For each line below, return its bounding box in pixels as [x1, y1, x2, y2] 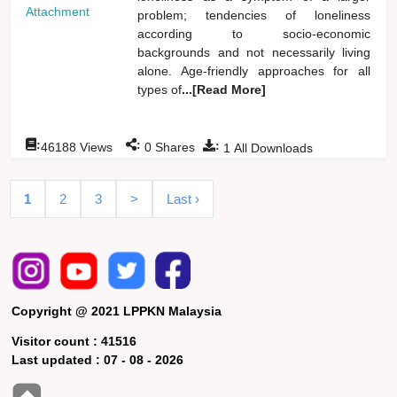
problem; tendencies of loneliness [137, 7, 371, 22]
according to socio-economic [137, 26, 371, 41]
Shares [152, 139, 196, 154]
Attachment [26, 4, 90, 19]
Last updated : [12, 352, 105, 367]
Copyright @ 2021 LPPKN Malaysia [12, 303, 222, 318]
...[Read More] [182, 82, 267, 97]
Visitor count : [12, 333, 102, 348]
